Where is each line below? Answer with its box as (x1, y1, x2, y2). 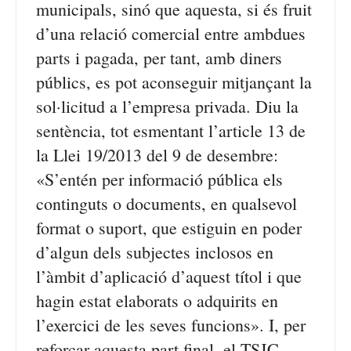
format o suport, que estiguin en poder (36, 216, 302, 239)
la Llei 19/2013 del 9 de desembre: (36, 143, 278, 166)
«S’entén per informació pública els (36, 168, 283, 190)
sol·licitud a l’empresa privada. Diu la (36, 95, 299, 118)
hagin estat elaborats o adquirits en (36, 289, 278, 312)
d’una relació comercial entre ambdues (36, 22, 306, 45)
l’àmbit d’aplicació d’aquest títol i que (36, 265, 302, 288)
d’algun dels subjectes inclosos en (36, 241, 273, 263)
